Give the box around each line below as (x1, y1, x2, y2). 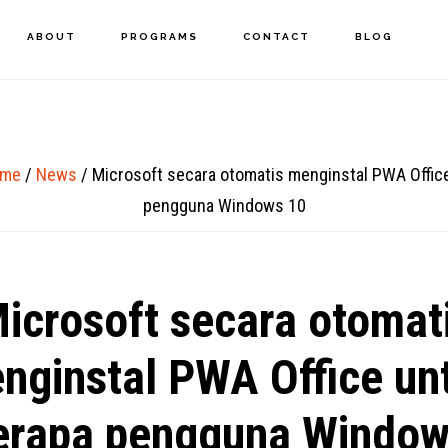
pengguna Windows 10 (142, 195, 306, 216)
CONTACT (242, 31, 310, 42)
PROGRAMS (120, 31, 198, 42)
